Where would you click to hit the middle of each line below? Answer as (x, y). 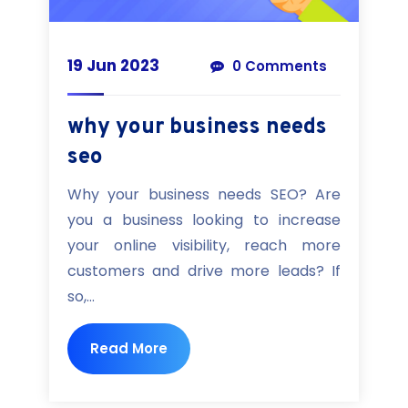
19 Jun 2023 (113, 66)
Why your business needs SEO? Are (204, 195)
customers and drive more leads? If (204, 271)
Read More (129, 349)
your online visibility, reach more (204, 246)
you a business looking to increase (204, 220)
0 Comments (278, 66)
